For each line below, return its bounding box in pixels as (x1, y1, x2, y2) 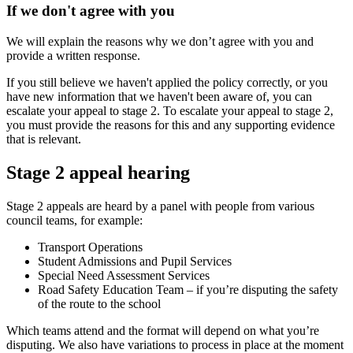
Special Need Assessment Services (38, 269, 210, 282)
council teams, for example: (6, 214, 143, 227)
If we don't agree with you (6, 2, 175, 20)
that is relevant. (6, 132, 81, 147)
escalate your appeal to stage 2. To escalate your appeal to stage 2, (6, 104, 333, 118)
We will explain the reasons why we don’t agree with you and (6, 35, 314, 49)
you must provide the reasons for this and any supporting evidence (6, 118, 335, 132)
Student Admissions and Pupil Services (38, 255, 232, 268)
